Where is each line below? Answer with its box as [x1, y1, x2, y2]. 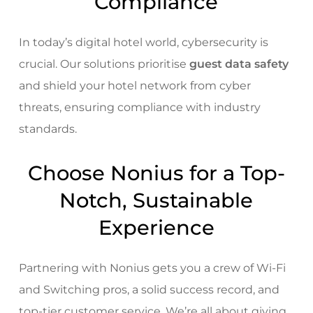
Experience [98, 214, 214, 240]
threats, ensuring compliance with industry [18, 100, 261, 114]
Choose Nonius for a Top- [27, 160, 285, 185]
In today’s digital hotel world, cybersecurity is [18, 35, 268, 49]
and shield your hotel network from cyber [18, 78, 251, 92]
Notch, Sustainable [59, 187, 254, 212]
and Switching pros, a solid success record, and [18, 282, 279, 296]
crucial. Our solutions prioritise [18, 57, 189, 71]
